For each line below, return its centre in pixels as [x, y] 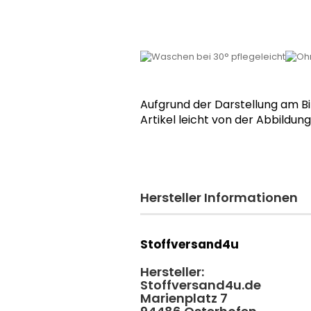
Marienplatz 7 [184, 298]
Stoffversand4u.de [201, 285]
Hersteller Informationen [219, 197]
